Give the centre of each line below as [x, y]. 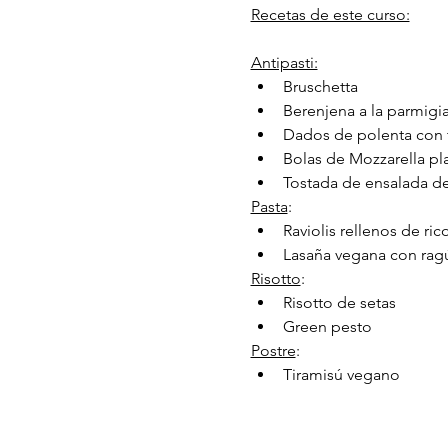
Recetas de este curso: [330, 14]
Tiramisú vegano [341, 374]
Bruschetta [320, 86]
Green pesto [327, 326]
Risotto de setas [339, 302]
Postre [273, 350]
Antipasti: [284, 62]
